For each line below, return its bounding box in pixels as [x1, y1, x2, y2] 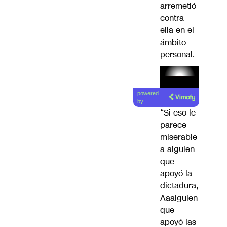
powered [137, 90, 159, 97]
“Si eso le [160, 107, 196, 119]
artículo [157, 95, 183, 104]
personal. [160, 48, 195, 60]
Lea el [157, 83, 179, 92]
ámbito [160, 36, 186, 48]
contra [160, 12, 184, 24]
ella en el [160, 24, 194, 36]
